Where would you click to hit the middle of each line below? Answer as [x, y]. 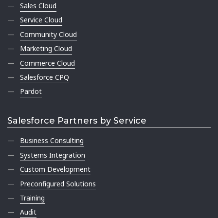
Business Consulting [52, 141]
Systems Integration [53, 155]
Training [33, 198]
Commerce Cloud [48, 63]
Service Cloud [41, 20]
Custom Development [55, 169]
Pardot [31, 91]
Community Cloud [49, 34]
